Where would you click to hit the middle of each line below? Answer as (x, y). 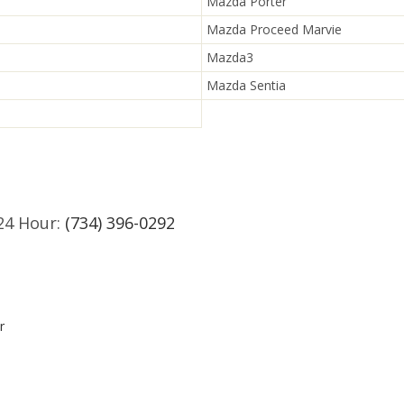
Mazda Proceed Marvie (274, 29)
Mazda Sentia (246, 85)
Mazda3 (230, 57)
